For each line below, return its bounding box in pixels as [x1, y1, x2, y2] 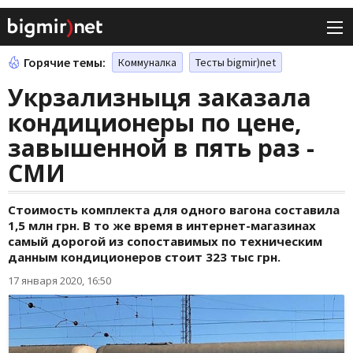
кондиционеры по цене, [8, 106, 302, 139]
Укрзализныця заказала [8, 81, 311, 114]
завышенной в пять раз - [8, 132, 314, 165]
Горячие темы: [24, 54, 106, 71]
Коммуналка [118, 55, 176, 70]
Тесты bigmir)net [195, 55, 276, 70]
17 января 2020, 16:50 [8, 273, 111, 288]
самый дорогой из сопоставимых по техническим [8, 233, 322, 250]
